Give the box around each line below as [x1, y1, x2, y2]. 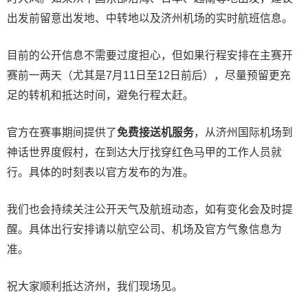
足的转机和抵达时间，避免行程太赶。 [7, 89, 194, 102]
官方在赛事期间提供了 [7, 126, 117, 139]
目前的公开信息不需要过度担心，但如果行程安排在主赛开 [7, 49, 293, 62]
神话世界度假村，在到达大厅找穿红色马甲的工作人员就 [7, 146, 282, 159]
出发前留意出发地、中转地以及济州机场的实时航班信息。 [7, 12, 293, 25]
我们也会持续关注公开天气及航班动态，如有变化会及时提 [7, 203, 293, 216]
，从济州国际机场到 [194, 126, 293, 139]
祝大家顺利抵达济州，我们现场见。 [7, 280, 183, 293]
